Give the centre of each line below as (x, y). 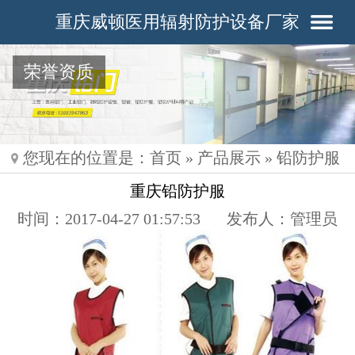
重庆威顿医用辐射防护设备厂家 (177, 22)
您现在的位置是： (86, 158)
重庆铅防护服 (177, 191)
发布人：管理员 (282, 219)
